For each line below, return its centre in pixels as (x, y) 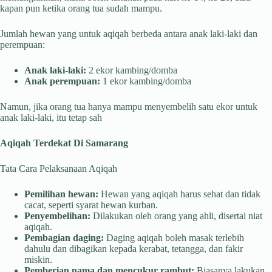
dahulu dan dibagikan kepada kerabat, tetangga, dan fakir (134, 248)
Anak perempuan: (62, 81)
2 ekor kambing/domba (132, 70)
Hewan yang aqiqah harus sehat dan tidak (179, 194)
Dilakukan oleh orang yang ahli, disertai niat (176, 216)
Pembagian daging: (64, 237)
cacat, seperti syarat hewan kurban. (91, 205)
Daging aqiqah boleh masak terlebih (174, 237)
